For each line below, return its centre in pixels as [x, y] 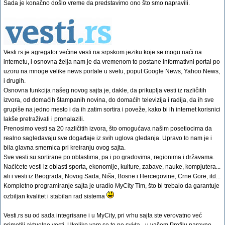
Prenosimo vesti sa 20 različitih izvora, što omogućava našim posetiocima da [108, 129]
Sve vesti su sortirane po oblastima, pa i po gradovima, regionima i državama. [109, 157]
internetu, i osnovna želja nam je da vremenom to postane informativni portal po [112, 62]
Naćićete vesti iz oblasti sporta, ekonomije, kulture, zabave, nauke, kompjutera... [112, 167]
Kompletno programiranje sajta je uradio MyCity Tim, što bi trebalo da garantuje [111, 186]
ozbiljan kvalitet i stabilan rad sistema [55, 196]
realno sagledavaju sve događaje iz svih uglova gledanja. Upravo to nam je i [108, 138]
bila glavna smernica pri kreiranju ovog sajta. [65, 148]
